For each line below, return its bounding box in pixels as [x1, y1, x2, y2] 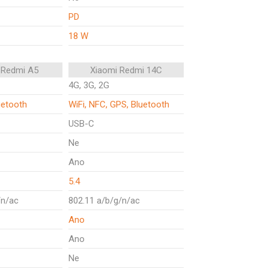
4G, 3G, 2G [68, 80, 109, 91]
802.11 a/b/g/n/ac [68, 195, 140, 206]
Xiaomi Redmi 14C [90, 65, 162, 76]
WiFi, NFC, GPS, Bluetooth [68, 99, 169, 110]
